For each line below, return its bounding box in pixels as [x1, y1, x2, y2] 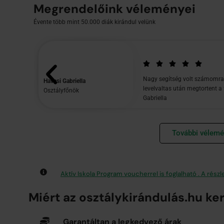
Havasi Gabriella [43, 77, 85, 84]
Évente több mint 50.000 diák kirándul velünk [33, 18, 155, 25]
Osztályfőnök [43, 86, 79, 94]
